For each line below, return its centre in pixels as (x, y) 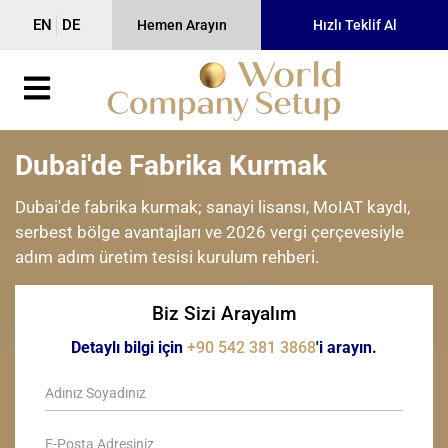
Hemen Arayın (182, 25)
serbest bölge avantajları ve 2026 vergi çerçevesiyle (209, 232)
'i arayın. (346, 347)
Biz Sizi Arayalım (224, 313)
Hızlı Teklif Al (354, 25)
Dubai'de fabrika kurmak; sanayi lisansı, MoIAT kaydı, (212, 207)
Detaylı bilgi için (129, 347)
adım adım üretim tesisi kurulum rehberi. (167, 257)
